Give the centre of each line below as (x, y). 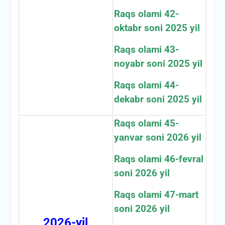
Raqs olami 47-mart (156, 195)
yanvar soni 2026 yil (157, 137)
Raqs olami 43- (146, 49)
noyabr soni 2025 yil (158, 64)
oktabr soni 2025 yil (157, 28)
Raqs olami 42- (146, 14)
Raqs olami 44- (146, 85)
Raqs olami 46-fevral (158, 159)
